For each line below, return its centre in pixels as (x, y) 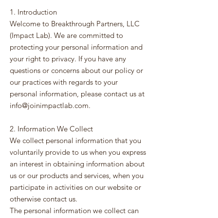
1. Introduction (33, 12)
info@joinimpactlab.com (49, 105)
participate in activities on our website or (75, 187)
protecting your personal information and (76, 47)
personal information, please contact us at (77, 94)
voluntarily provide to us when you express (78, 152)
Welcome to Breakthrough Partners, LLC (75, 24)
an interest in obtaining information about (77, 164)
